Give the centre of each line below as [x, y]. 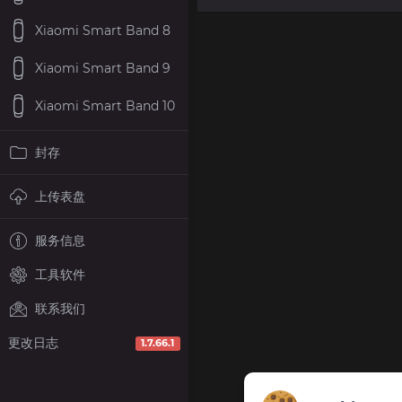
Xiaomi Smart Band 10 [105, 105]
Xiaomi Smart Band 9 [103, 68]
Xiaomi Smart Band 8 [103, 30]
